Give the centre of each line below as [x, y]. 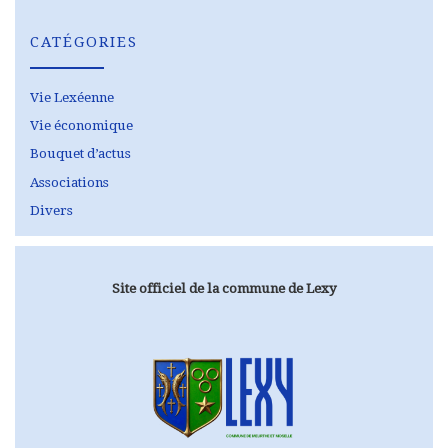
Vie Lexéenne [72, 97]
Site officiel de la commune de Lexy [224, 288]
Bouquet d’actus [80, 154]
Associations [69, 182]
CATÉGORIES [84, 41]
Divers [51, 211]
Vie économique [81, 126]
